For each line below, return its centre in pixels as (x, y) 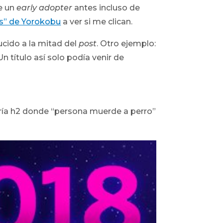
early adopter (45, 7)
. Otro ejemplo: (126, 43)
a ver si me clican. (97, 21)
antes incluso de (106, 7)
